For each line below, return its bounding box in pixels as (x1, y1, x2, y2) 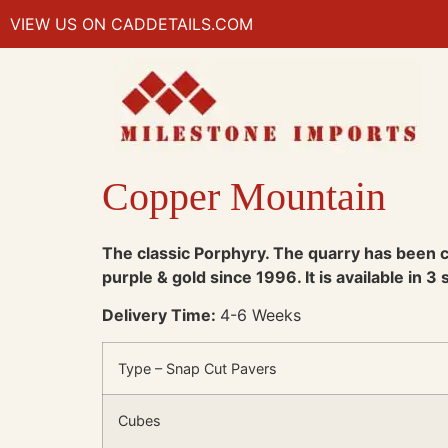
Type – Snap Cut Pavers (118, 359, 277, 377)
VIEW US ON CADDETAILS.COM (10, 14, 253, 34)
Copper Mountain (102, 174, 386, 219)
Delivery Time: (102, 305, 220, 326)
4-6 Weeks (220, 305, 301, 326)
